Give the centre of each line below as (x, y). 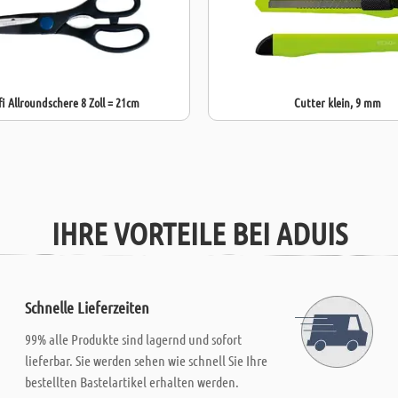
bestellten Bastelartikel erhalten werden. (132, 382)
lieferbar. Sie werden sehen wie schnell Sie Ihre (147, 360)
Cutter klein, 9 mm (337, 102)
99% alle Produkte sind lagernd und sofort (134, 339)
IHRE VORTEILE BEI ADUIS (199, 233)
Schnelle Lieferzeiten (88, 307)
